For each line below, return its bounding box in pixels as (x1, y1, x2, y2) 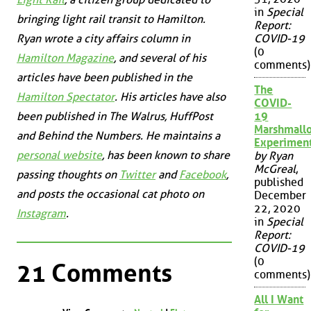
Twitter (119, 168, 155, 182)
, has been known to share (102, 149, 230, 162)
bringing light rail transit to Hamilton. (17, 12, 205, 26)
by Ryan (254, 149, 294, 163)
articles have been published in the (17, 71, 192, 85)
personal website (17, 149, 102, 162)
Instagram (17, 207, 66, 221)
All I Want (254, 293, 304, 307)
